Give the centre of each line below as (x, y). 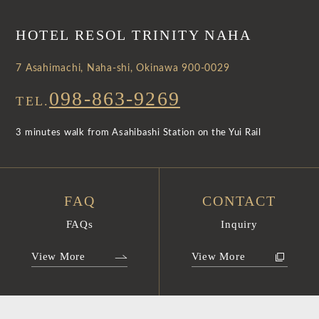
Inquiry (239, 225)
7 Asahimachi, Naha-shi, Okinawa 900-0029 (123, 69)
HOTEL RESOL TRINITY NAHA (134, 35)
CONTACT (239, 201)
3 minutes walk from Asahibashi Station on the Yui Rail (138, 133)
